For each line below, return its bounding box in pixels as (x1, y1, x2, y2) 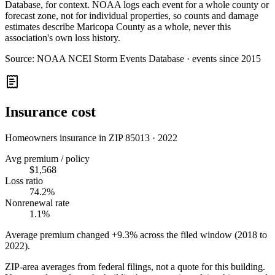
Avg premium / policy (5, 153, 90, 164)
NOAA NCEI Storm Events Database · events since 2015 (37, 53, 261, 64)
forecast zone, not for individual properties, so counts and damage (5, 10, 258, 21)
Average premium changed (5, 229, 109, 240)
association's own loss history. (5, 32, 120, 43)
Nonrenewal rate (5, 197, 69, 208)
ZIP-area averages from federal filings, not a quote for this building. (5, 261, 265, 272)
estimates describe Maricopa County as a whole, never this (5, 21, 231, 32)
